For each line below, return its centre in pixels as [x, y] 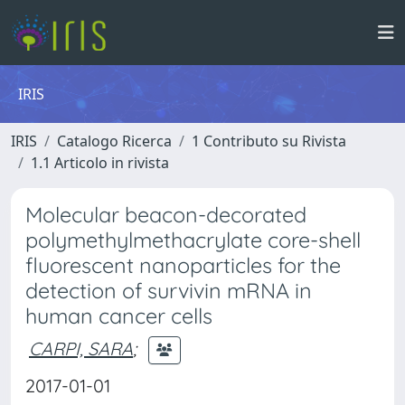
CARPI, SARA [81, 348]
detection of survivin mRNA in [169, 291]
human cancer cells [119, 316]
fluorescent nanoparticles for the [183, 265]
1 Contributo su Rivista [269, 141]
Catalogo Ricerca [114, 141]
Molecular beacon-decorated [166, 215]
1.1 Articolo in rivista [100, 163]
